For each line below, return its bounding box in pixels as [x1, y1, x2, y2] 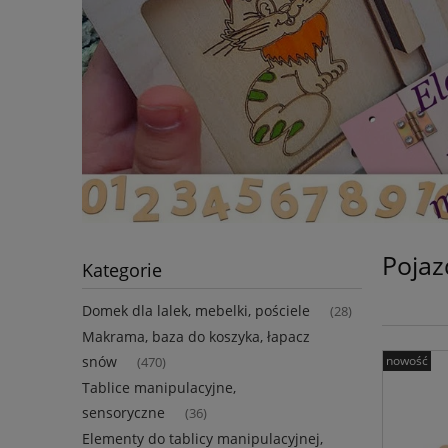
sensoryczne [82, 403, 165, 423]
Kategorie [82, 258, 162, 283]
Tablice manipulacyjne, [82, 378, 236, 398]
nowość [386, 351, 428, 369]
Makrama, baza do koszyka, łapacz [82, 327, 310, 347]
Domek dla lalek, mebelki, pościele [82, 301, 310, 321]
